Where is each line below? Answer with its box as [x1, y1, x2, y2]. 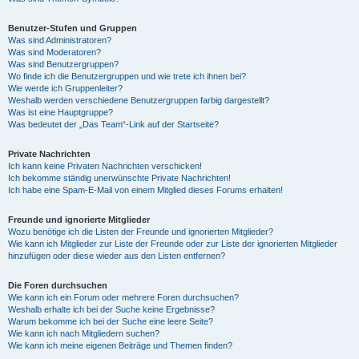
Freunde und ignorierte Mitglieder [8, 215, 150, 224]
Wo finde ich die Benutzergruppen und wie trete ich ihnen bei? [8, 71, 246, 81]
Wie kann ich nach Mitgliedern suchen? [8, 329, 159, 338]
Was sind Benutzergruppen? [8, 59, 119, 69]
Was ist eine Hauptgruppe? [8, 107, 113, 117]
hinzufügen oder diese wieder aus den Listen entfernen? [8, 251, 225, 260]
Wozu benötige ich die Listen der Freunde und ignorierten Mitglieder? [8, 227, 273, 236]
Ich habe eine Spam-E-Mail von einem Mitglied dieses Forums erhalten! [8, 185, 283, 195]
